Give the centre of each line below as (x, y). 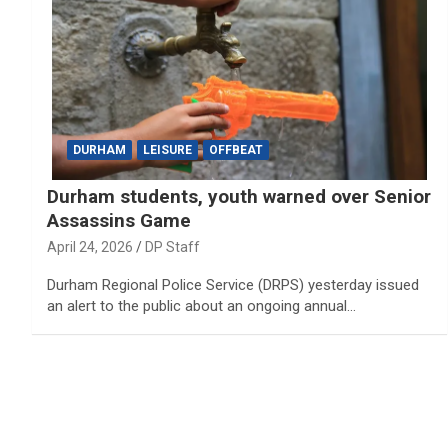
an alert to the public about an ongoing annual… (201, 305)
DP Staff (172, 246)
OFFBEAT (236, 149)
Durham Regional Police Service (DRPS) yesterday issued (233, 284)
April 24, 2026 (90, 246)
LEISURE (167, 149)
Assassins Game (119, 220)
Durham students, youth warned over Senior (239, 196)
